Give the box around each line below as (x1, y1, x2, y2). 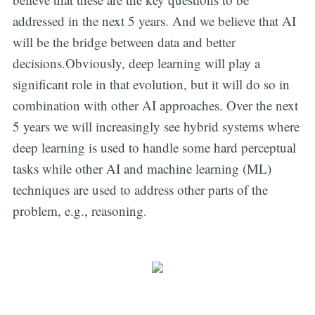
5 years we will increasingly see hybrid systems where (12, 117, 300, 135)
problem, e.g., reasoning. (12, 201, 147, 219)
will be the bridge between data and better (12, 32, 236, 51)
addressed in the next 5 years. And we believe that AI (12, 11, 296, 30)
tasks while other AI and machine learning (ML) (12, 159, 271, 177)
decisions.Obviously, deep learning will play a (12, 53, 260, 72)
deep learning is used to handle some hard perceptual (12, 138, 296, 156)
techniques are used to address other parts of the (12, 180, 268, 198)
